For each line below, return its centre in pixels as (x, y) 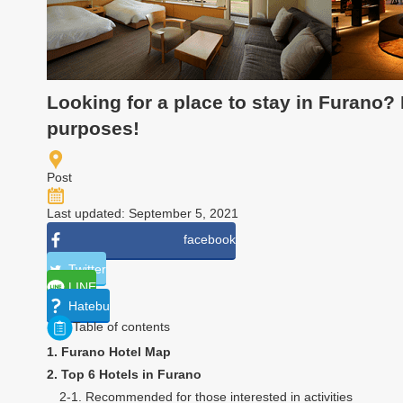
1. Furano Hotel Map (109, 352)
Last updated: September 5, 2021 (143, 213)
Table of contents (121, 327)
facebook (209, 240)
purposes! (93, 128)
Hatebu (89, 305)
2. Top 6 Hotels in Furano (124, 375)
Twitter (87, 269)
